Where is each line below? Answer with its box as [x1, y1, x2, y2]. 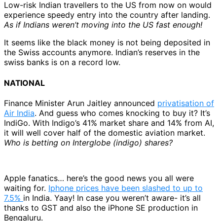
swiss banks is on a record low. [4, 57, 120, 68]
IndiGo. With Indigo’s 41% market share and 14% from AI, [4, 117, 214, 128]
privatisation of [157, 98, 214, 108]
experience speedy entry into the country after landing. [4, 10, 210, 20]
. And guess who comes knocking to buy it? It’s [35, 108, 210, 118]
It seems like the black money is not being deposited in [4, 37, 210, 48]
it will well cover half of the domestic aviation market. [4, 127, 205, 138]
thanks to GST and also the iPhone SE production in [4, 202, 198, 213]
